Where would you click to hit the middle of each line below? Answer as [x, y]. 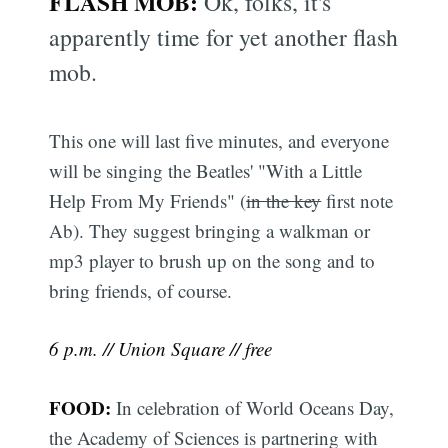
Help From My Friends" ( [148, 200]
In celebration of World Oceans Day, [253, 407]
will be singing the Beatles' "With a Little [206, 170]
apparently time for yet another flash [224, 36]
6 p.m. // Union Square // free [161, 349]
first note [357, 200]
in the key [284, 200]
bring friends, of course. [141, 290]
